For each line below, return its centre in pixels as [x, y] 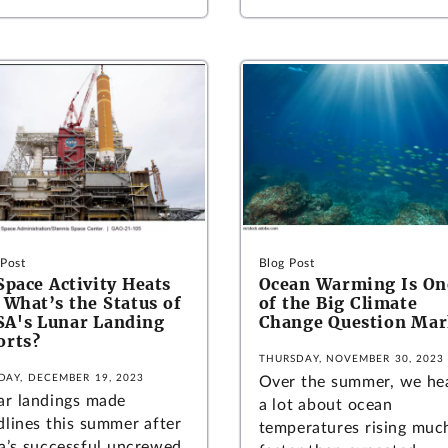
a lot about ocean [325, 405]
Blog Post [286, 263]
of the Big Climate [338, 303]
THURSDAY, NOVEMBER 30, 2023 [351, 359]
